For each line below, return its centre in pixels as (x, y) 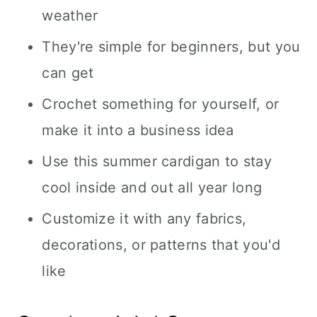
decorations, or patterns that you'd (161, 245)
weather (70, 16)
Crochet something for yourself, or (161, 104)
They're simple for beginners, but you (171, 47)
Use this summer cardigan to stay (157, 161)
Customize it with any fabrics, (144, 219)
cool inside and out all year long (152, 188)
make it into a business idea (138, 130)
